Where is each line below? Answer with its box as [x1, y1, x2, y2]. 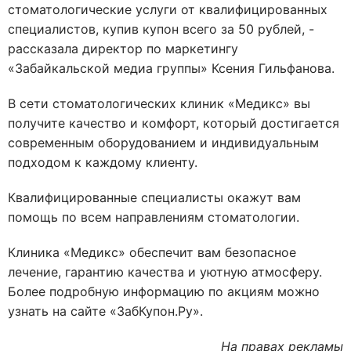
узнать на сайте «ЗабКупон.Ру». [8, 303, 203, 319]
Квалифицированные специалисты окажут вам [8, 190, 301, 205]
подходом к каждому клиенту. [8, 154, 197, 170]
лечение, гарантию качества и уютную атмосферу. [8, 264, 322, 280]
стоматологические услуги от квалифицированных [8, 2, 327, 17]
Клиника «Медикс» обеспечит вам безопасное [8, 244, 296, 260]
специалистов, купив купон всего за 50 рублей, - [8, 21, 314, 37]
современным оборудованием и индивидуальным [8, 135, 319, 150]
